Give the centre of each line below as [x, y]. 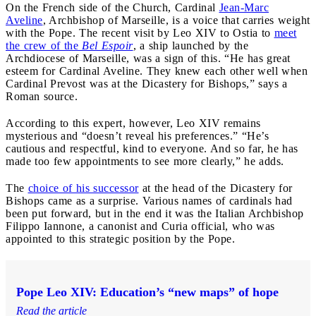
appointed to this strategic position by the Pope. [120, 238]
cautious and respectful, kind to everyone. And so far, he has [152, 148]
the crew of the [44, 45]
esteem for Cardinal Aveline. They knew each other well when [157, 71]
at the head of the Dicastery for [215, 188]
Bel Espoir [108, 45]
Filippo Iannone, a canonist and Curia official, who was [140, 226]
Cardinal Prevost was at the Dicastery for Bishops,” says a [147, 83]
